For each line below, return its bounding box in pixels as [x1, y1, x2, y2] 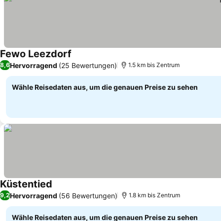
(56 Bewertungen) [59, 191, 117, 200]
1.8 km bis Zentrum [129, 191, 180, 199]
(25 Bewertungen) [59, 61, 117, 70]
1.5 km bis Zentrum [128, 61, 180, 69]
